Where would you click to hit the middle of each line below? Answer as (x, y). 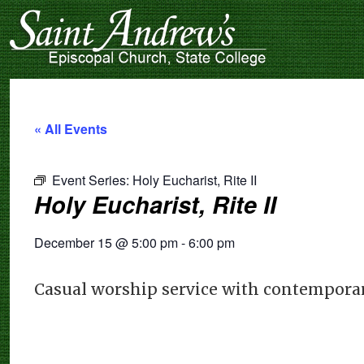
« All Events (71, 128)
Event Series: (92, 180)
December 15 (73, 242)
